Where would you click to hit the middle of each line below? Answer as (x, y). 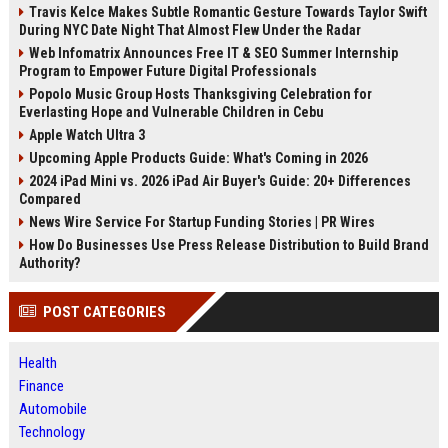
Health (37, 363)
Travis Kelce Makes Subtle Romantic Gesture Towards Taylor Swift (227, 12)
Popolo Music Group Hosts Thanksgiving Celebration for (200, 94)
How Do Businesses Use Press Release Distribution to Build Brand (228, 245)
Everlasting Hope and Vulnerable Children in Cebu (171, 112)
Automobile (52, 409)
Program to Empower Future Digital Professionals (167, 71)
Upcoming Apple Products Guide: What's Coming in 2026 (198, 158)
